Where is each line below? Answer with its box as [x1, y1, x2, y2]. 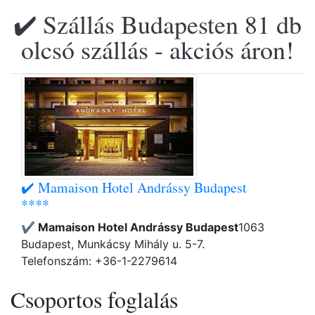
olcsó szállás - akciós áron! [21, 32, 294, 66]
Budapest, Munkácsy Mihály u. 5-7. [21, 237, 205, 251]
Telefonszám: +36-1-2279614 [21, 254, 177, 268]
